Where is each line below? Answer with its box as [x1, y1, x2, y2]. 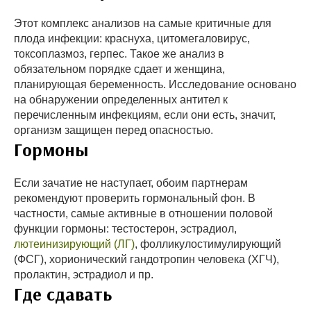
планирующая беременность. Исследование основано [14, 78, 296, 91]
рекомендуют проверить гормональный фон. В [14, 192, 255, 205]
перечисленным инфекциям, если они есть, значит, [14, 109, 276, 121]
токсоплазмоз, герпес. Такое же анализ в [14, 48, 224, 60]
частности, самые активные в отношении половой [14, 208, 273, 220]
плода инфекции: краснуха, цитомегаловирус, [14, 33, 250, 45]
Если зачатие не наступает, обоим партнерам [14, 177, 248, 190]
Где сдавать [14, 283, 112, 306]
